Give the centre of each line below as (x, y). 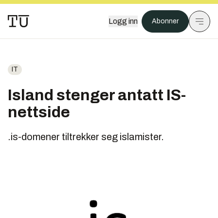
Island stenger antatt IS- (97, 95)
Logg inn (123, 21)
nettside (39, 112)
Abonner (165, 21)
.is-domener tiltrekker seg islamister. (86, 137)
